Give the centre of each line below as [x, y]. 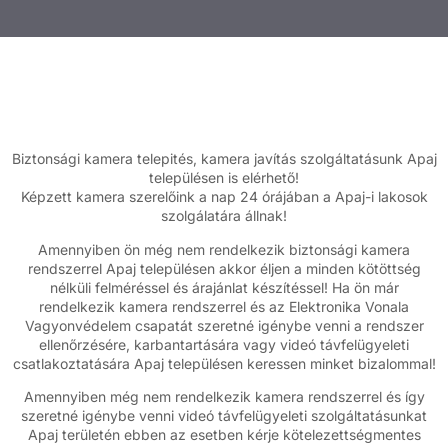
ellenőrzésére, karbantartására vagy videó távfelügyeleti [224, 344]
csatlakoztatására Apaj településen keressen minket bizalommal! [224, 363]
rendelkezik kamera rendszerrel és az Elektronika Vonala [224, 306]
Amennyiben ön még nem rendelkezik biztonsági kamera [224, 249]
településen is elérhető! [224, 178]
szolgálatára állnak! [224, 216]
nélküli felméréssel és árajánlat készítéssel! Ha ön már [224, 287]
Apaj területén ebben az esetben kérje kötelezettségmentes [224, 434]
